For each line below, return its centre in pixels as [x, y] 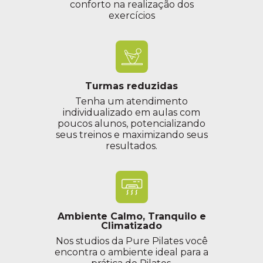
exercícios [131, 16]
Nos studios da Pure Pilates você [131, 241]
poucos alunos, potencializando [131, 124]
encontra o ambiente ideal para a [131, 252]
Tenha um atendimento [131, 102]
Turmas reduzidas [131, 86]
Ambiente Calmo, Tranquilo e [131, 217]
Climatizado [131, 226]
